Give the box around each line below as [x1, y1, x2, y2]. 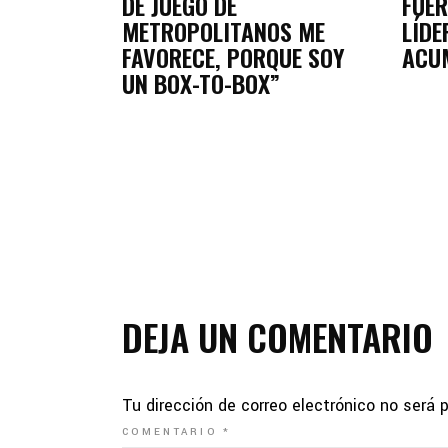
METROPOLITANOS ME [122, 13, 325, 50]
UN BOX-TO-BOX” [122, 65, 280, 102]
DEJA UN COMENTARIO [122, 310, 433, 364]
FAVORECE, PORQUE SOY [122, 39, 345, 76]
